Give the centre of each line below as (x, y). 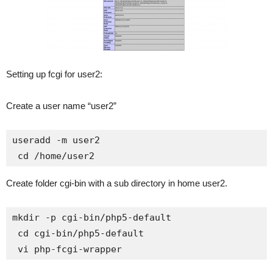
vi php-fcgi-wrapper (67, 249)
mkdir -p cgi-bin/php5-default (92, 218)
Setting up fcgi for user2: (54, 74)
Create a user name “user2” (61, 106)
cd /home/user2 (53, 156)
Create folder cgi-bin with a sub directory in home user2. (117, 183)
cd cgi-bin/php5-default (78, 233)
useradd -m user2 (56, 140)
